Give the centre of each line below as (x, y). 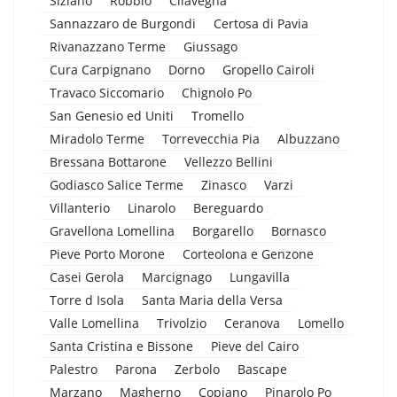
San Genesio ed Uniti (112, 115)
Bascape (262, 369)
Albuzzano (308, 138)
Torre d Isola (87, 300)
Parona (136, 369)
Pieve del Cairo (255, 346)
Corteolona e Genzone (248, 253)
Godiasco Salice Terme (117, 184)
